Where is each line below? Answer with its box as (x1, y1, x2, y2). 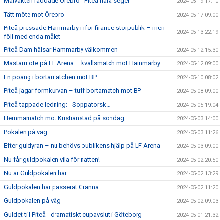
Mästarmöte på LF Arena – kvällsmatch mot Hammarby (4, 59, 160, 67)
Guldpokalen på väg (4, 197, 61, 204)
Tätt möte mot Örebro (4, 11, 64, 18)
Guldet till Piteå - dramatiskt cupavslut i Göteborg (4, 211, 142, 218)
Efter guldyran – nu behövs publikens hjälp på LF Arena (4, 142, 160, 149)
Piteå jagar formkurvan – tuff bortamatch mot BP (4, 87, 141, 94)
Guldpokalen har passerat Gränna (4, 183, 99, 191)
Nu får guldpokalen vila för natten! (4, 156, 100, 163)
